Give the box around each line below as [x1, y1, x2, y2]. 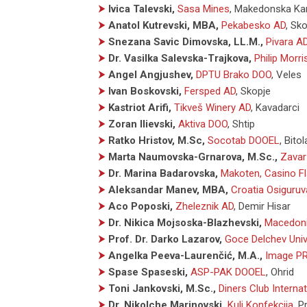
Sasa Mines [177, 2, 230, 15]
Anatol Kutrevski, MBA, [108, 19, 219, 32]
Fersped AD [184, 84, 236, 97]
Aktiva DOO [178, 117, 228, 130]
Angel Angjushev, [108, 68, 193, 81]
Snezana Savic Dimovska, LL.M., [108, 35, 263, 48]
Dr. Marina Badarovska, [108, 167, 218, 180]
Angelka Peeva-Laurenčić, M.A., [108, 249, 262, 262]
